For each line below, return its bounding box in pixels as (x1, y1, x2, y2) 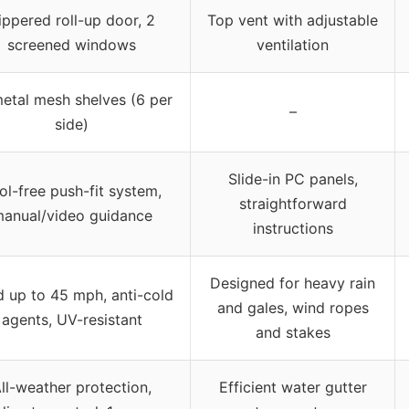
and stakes (255, 322, 330, 341)
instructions (252, 218, 333, 237)
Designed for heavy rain (210, 273, 375, 292)
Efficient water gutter (218, 377, 367, 396)
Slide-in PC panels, (227, 169, 358, 188)
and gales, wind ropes (216, 298, 369, 317)
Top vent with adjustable (207, 10, 378, 29)
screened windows (7, 35, 136, 54)
